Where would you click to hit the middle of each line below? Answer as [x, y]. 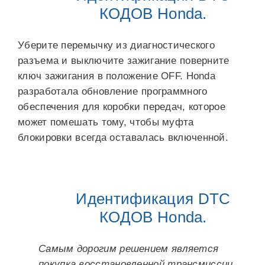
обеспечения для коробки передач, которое [122, 107]
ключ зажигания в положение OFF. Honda [117, 76]
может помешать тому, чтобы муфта [106, 122]
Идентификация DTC [153, 199]
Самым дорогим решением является [129, 249]
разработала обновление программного [113, 91]
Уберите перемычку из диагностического [117, 45]
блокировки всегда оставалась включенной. [123, 138]
